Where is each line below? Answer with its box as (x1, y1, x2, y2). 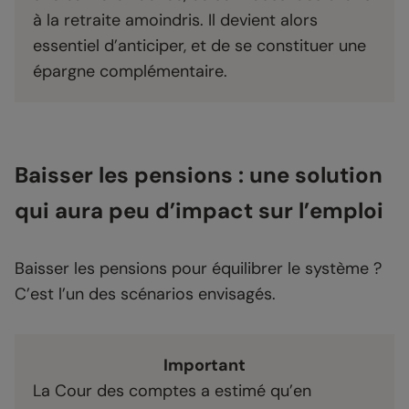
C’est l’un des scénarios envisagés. (15, 283, 276, 306)
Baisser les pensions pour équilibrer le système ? (15, 257, 382, 280)
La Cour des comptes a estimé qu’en (33, 380, 311, 403)
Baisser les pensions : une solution (15, 161, 383, 190)
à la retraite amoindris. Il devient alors (33, 9, 318, 32)
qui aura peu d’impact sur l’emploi (15, 196, 383, 225)
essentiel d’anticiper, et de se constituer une (33, 35, 366, 58)
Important (163, 354, 246, 377)
